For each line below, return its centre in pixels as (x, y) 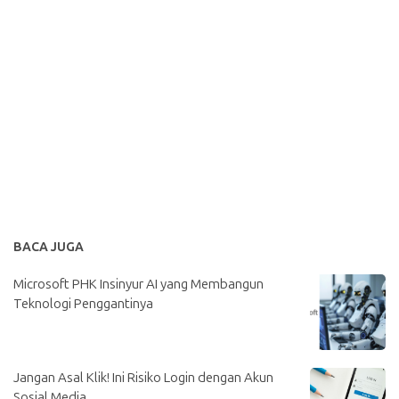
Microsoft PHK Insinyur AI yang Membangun (138, 285)
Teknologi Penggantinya (83, 304)
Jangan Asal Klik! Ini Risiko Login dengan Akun (143, 378)
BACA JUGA (49, 248)
